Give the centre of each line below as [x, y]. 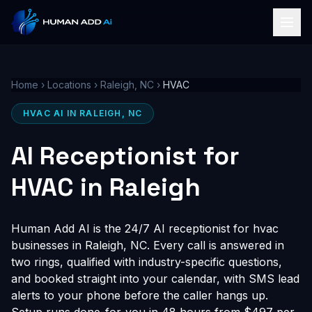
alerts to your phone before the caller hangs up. [140, 295]
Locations [69, 85]
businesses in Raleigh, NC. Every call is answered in [148, 245]
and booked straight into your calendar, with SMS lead [155, 279]
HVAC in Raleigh [106, 187]
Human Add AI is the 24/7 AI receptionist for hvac [145, 228]
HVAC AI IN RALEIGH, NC [83, 113]
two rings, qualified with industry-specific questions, [147, 262]
